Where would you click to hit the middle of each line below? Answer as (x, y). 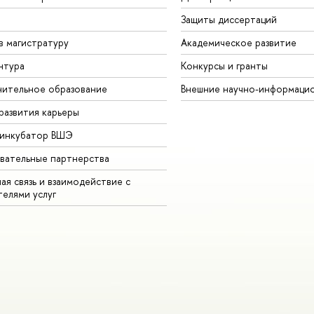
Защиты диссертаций (228, 20)
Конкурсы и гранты (224, 66)
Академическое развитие (238, 43)
